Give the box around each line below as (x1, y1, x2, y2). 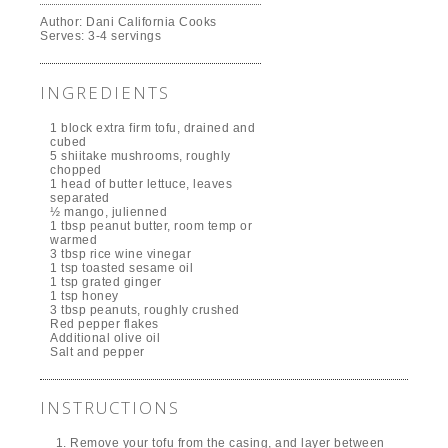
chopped (50, 162, 102, 177)
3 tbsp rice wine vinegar (50, 246, 192, 261)
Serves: (40, 28, 89, 43)
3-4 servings (88, 28, 162, 43)
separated (50, 190, 110, 205)
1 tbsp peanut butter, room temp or (50, 218, 253, 233)
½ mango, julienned (50, 204, 168, 219)
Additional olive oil (50, 330, 161, 345)
